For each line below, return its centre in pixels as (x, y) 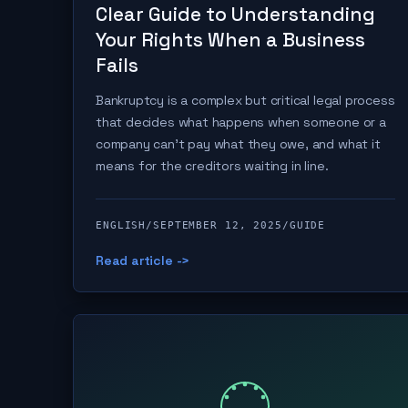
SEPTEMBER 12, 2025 (218, 225)
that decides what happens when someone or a (241, 122)
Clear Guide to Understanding (235, 14)
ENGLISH (121, 225)
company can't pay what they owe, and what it (238, 144)
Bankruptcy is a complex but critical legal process (245, 100)
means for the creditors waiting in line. (212, 166)
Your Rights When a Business (230, 40)
